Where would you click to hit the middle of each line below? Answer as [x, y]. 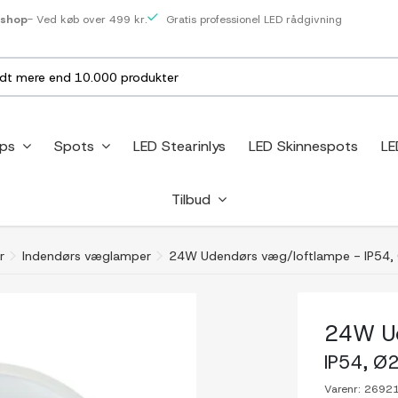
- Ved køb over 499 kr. [87, 20]
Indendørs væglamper [87, 256]
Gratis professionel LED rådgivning [252, 20]
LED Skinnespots [303, 146]
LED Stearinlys [179, 146]
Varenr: [343, 389]
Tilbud [193, 199]
